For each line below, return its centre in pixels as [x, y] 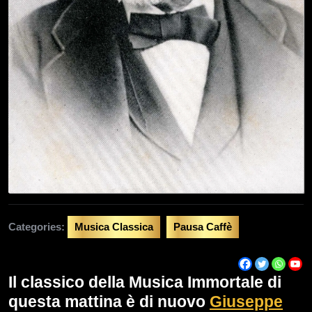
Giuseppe [246, 301]
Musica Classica [114, 226]
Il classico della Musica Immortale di [145, 282]
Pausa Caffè [203, 226]
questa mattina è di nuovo [109, 301]
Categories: [37, 226]
